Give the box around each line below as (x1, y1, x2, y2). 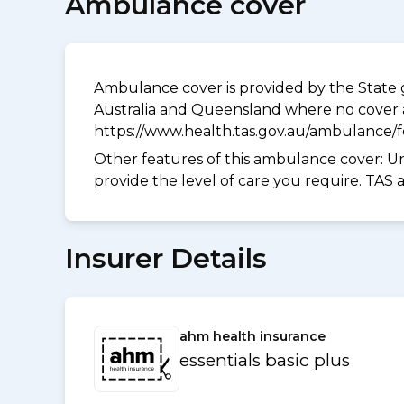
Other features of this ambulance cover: (94, 150, 387, 168)
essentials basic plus (179, 349, 350, 371)
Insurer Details (65, 241, 267, 275)
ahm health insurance (179, 327, 326, 344)
